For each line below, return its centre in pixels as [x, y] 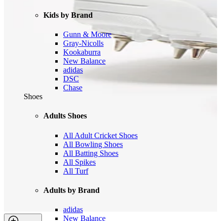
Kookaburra [82, 52]
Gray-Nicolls [83, 43]
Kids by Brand [68, 15]
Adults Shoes [65, 116]
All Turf [76, 171]
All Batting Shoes [91, 153]
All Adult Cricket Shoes [100, 135]
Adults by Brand [72, 190]
